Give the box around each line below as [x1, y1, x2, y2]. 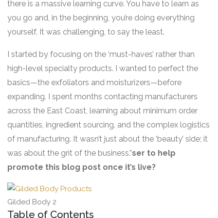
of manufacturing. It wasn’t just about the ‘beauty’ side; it [7, 134, 208, 144]
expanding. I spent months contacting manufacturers [7, 91, 198, 101]
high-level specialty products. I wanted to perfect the [7, 63, 198, 73]
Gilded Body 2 [7, 197, 56, 206]
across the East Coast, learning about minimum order [7, 106, 198, 115]
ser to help [132, 148, 176, 158]
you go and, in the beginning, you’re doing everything [7, 13, 195, 22]
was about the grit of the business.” [7, 148, 132, 158]
